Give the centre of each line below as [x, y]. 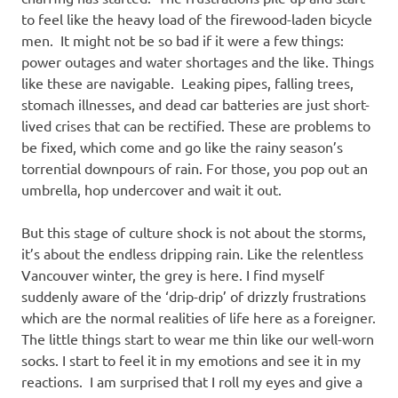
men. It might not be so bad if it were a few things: [183, 40]
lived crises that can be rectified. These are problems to [196, 125]
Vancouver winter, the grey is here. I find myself [173, 274]
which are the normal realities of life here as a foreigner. [199, 317]
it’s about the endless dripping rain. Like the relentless [192, 253]
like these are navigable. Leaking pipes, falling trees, [187, 82]
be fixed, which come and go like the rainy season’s [182, 146]
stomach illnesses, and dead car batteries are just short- [195, 103]
